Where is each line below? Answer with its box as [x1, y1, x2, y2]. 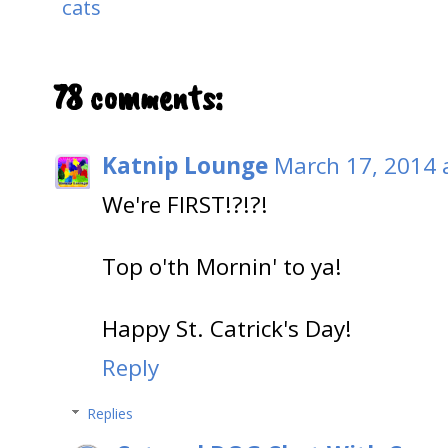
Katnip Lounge [102, 150, 268, 182]
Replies [87, 404, 134, 424]
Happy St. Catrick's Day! [102, 313, 352, 345]
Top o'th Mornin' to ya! [102, 251, 342, 283]
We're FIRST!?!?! [102, 189, 268, 221]
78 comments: [54, 74, 223, 121]
